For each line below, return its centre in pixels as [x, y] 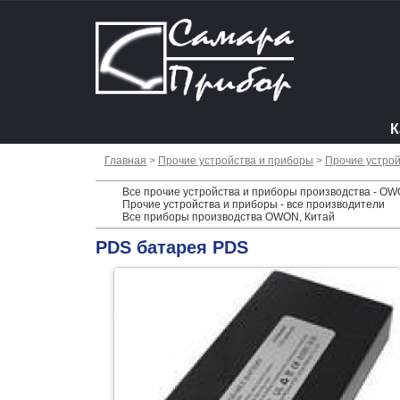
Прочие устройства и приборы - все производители [254, 204]
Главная [125, 161]
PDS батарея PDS [172, 247]
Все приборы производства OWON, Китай [229, 217]
